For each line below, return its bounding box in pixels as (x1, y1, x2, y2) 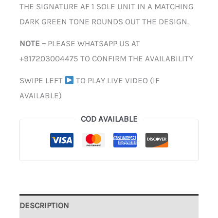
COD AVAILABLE (80, 114, 138, 124)
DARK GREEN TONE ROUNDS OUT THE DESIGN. (19, 17, 189, 27)
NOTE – (19, 38, 48, 49)
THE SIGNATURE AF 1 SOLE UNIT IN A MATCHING (19, 1, 194, 12)
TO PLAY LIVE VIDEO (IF (74, 75, 160, 85)
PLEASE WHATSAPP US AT (48, 38, 140, 49)
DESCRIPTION (19, 200, 69, 210)
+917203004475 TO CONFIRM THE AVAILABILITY (19, 54, 193, 64)
